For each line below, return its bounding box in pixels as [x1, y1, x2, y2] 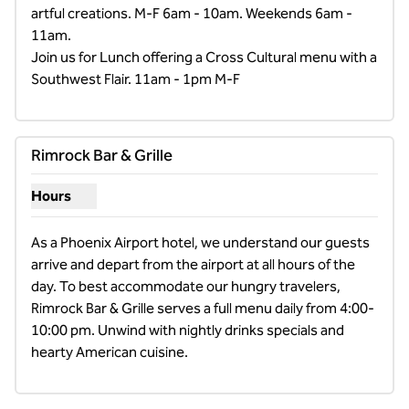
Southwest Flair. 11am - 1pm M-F [31, 70, 240, 88]
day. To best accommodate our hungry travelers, [31, 278, 341, 295]
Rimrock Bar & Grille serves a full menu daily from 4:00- [31, 299, 374, 317]
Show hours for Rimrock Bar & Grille [30, 195, 253, 214]
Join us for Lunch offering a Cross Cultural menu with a [31, 48, 377, 66]
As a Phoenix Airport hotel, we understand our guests [31, 234, 370, 251]
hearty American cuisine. [31, 343, 188, 361]
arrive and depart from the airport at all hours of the [31, 256, 355, 273]
